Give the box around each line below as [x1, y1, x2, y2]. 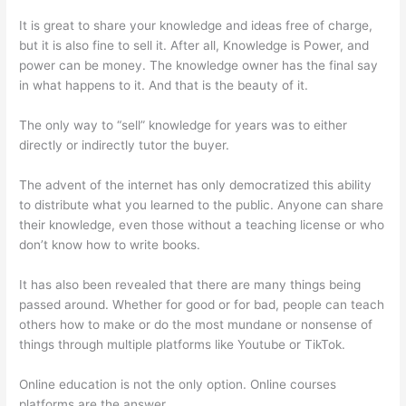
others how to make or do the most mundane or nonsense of [19, 316, 373, 332]
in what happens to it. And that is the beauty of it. [19, 78, 309, 93]
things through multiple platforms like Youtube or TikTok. [19, 336, 346, 352]
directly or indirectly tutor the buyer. [19, 137, 230, 152]
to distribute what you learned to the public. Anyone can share [19, 197, 384, 212]
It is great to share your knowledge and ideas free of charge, [19, 18, 373, 34]
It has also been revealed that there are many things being [19, 276, 362, 292]
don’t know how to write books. [19, 237, 201, 252]
